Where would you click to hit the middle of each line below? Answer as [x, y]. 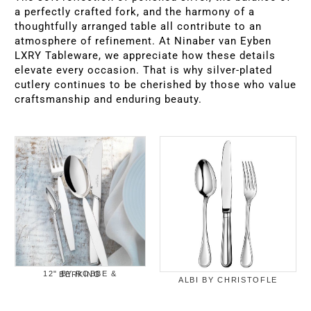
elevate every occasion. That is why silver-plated [143, 70]
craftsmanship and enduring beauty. [108, 99]
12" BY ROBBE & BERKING [80, 274]
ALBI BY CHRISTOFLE [228, 279]
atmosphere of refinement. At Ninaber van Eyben [143, 41]
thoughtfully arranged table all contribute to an [138, 26]
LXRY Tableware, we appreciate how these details [145, 55]
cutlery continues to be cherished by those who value [155, 84]
